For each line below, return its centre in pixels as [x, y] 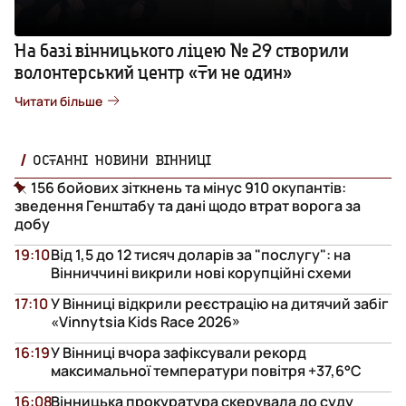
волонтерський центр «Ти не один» [153, 72]
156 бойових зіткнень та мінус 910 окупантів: [188, 187]
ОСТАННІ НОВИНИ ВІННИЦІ [122, 159]
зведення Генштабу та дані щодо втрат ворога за [188, 205]
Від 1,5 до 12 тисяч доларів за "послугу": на [201, 254]
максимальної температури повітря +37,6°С [206, 370]
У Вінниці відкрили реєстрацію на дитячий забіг [220, 303]
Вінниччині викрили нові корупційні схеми [201, 272]
